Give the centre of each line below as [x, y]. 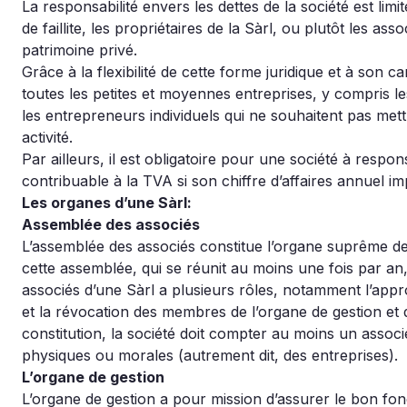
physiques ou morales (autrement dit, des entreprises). [210, 355]
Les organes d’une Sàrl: [107, 203]
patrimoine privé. [79, 50]
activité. [47, 137]
